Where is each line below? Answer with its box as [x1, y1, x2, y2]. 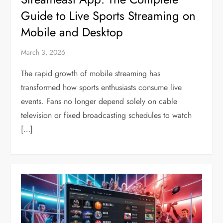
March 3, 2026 [21, 47, 66, 58]
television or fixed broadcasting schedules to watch [21, 110, 192, 121]
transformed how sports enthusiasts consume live [21, 82, 182, 94]
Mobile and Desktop [21, 23, 123, 41]
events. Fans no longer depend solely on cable [21, 96, 178, 108]
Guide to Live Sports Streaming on [21, 7, 196, 25]
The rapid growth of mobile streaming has [21, 68, 161, 80]
